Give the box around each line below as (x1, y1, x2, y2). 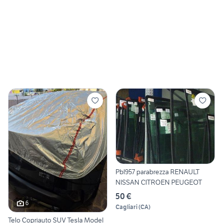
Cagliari (115, 203, 137, 211)
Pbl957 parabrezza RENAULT (115, 167, 200, 177)
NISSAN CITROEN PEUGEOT (115, 178, 202, 187)
